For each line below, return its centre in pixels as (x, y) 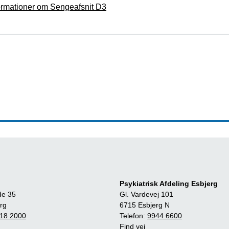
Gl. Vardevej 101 (146, 194)
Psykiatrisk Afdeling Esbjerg (169, 184)
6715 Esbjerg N (145, 205)
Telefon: (133, 216)
